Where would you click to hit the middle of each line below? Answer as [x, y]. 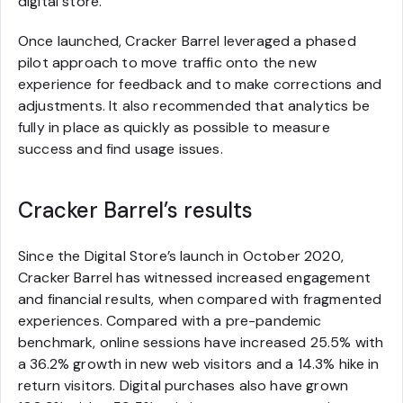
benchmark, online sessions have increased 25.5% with [201, 342]
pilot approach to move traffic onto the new [167, 63]
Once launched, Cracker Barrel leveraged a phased [187, 41]
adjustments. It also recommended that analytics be [194, 106]
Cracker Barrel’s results [136, 210]
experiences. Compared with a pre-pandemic [170, 321]
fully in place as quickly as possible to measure [174, 127]
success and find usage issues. [121, 149]
